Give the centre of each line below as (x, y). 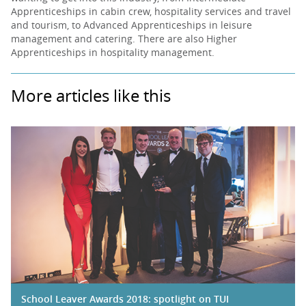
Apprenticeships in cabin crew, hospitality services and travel (151, 11)
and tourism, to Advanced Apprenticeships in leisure (131, 25)
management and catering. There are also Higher (124, 39)
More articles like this (91, 96)
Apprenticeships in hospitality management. (113, 52)
